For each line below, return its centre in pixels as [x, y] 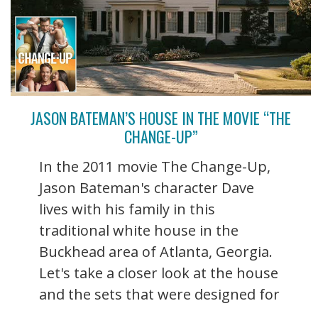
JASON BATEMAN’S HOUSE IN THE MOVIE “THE [161, 118]
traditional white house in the [139, 231]
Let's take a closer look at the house [159, 273]
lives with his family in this [127, 209]
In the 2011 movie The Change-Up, [155, 167]
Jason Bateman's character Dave [147, 188]
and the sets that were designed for [159, 295]
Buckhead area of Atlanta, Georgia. [156, 252]
